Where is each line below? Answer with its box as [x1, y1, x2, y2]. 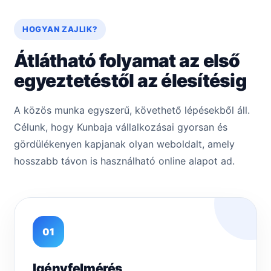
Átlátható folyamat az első [14, 50, 240, 72]
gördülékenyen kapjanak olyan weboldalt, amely [14, 138, 235, 151]
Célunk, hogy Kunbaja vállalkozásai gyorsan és [14, 121, 227, 134]
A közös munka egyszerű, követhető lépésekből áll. [14, 104, 250, 117]
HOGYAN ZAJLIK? [22, 24, 98, 34]
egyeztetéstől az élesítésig [14, 70, 246, 92]
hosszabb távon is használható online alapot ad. [14, 155, 235, 168]
